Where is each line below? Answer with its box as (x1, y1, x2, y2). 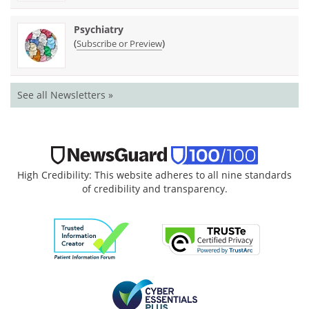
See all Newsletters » (17, 88, 113, 101)
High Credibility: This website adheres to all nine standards (17, 168, 292, 182)
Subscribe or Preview (77, 37, 162, 50)
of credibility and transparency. (81, 182, 228, 196)
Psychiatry (74, 22, 123, 36)
